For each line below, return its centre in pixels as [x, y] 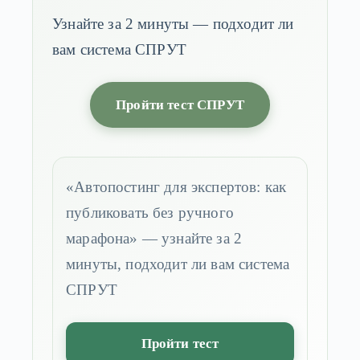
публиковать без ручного [150, 213]
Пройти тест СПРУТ [180, 105]
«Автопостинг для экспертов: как [176, 187]
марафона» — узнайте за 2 [154, 239]
